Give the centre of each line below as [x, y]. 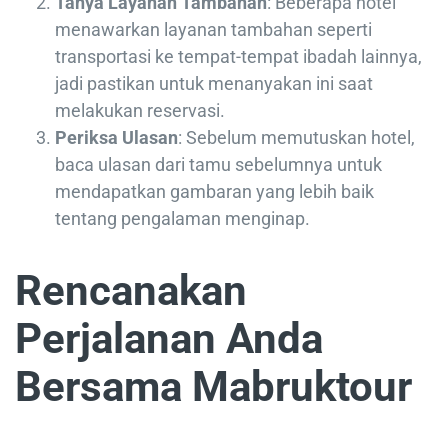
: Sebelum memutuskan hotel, [296, 138]
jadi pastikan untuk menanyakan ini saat [214, 84]
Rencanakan [131, 291]
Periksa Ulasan [116, 138]
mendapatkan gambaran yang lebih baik [214, 192]
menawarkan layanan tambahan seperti [213, 30]
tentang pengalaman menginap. [182, 219]
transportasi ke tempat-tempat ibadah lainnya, [238, 57]
